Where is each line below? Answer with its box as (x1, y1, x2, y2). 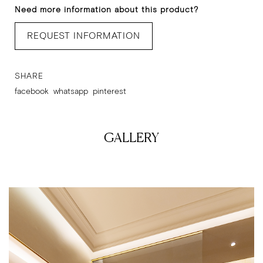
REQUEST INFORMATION (27, 29, 140, 42)
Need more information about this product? (15, 4, 198, 15)
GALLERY (104, 129, 159, 145)
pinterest (93, 86, 126, 97)
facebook (15, 86, 49, 97)
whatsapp (53, 86, 88, 97)
